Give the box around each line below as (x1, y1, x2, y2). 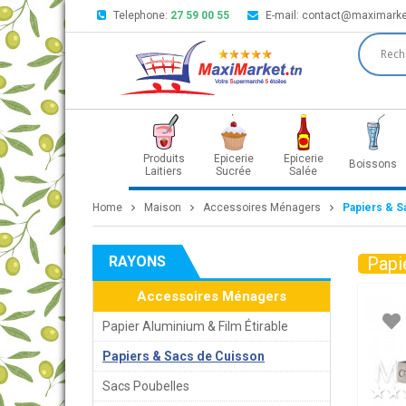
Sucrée (216, 165, 251, 178)
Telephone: (113, 9, 170, 22)
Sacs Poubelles (102, 379, 189, 393)
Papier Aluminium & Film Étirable (102, 319, 288, 333)
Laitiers (145, 165, 182, 178)
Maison (144, 201, 181, 214)
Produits (142, 152, 185, 165)
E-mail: (266, 9, 302, 22)
